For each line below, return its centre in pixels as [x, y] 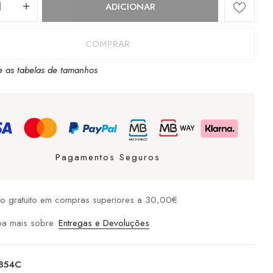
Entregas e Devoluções [104, 223]
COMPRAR [108, 44]
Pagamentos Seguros [108, 158]
